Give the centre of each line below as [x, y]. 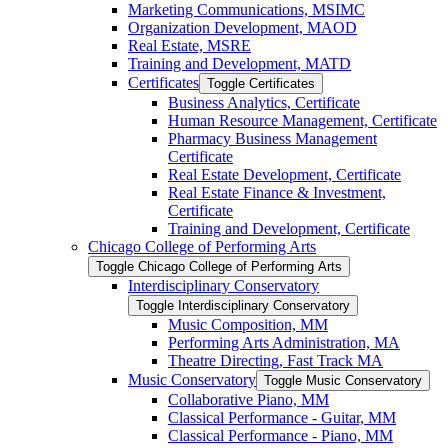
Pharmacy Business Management [272, 138]
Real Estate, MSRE [189, 45]
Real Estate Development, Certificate [284, 174]
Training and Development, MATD [239, 63]
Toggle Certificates [261, 83]
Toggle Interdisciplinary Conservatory [243, 305]
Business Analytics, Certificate [264, 102]
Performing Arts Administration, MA [284, 342]
